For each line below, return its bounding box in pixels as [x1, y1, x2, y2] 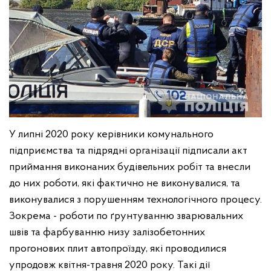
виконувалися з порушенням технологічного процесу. [9, 194, 262, 206]
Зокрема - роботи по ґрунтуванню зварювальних [9, 210, 243, 222]
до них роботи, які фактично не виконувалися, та [9, 177, 240, 189]
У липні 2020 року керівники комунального [9, 128, 214, 140]
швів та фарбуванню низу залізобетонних [9, 226, 205, 238]
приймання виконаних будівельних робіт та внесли [9, 161, 250, 173]
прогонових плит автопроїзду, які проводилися [9, 243, 226, 255]
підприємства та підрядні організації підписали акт [9, 145, 247, 157]
